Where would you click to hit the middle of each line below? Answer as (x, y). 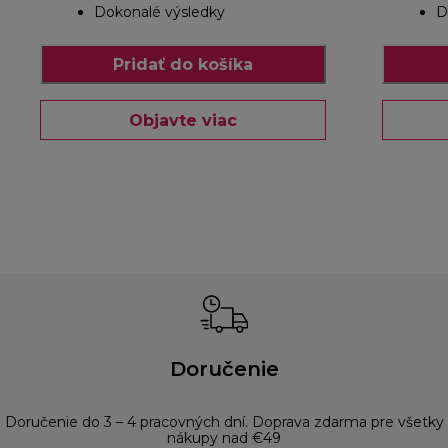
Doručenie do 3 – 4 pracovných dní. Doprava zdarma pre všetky (224, 422)
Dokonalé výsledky (159, 12)
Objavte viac (183, 120)
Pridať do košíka (183, 64)
